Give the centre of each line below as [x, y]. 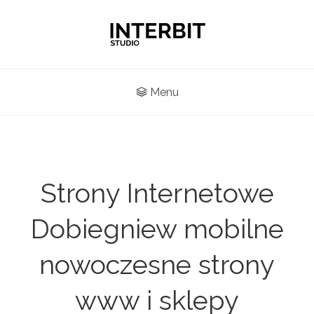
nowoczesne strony [157, 264]
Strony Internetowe [157, 193]
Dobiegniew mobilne [157, 228]
